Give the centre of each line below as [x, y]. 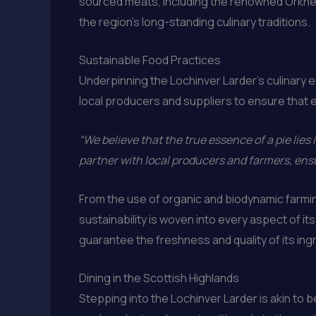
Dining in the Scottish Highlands [159, 278]
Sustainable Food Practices [150, 60]
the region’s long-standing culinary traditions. [195, 22]
